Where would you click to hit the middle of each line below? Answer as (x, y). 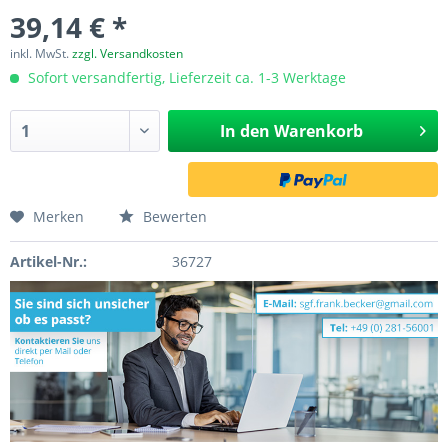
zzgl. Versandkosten (127, 53)
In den (244, 131)
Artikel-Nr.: (48, 261)
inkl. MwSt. (41, 53)
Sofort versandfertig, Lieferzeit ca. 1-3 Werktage (185, 77)
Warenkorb (318, 131)
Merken (58, 216)
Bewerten (173, 216)
